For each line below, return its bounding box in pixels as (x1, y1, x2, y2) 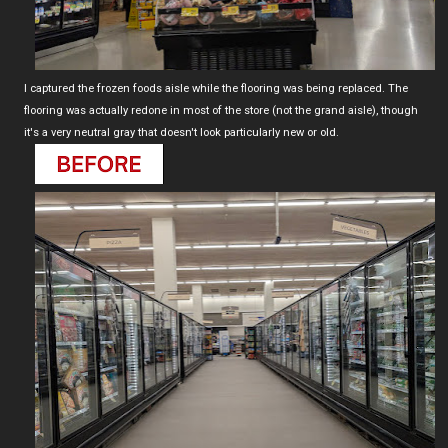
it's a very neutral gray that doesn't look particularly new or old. (24, 125, 339, 139)
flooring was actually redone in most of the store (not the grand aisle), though (24, 103, 418, 117)
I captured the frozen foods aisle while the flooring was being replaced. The (24, 81, 408, 95)
